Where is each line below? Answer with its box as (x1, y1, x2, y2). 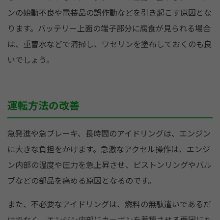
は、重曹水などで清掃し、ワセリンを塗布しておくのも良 (7, 38, 212, 50)
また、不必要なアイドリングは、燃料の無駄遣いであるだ (7, 198, 211, 210)
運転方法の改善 (7, 98, 80, 113)
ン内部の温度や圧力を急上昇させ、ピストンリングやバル (7, 159, 212, 171)
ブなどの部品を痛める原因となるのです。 (7, 175, 156, 187)
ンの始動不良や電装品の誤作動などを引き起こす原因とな (7, 7, 212, 19)
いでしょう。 (7, 54, 54, 66)
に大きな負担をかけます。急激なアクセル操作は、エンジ (7, 143, 210, 155)
